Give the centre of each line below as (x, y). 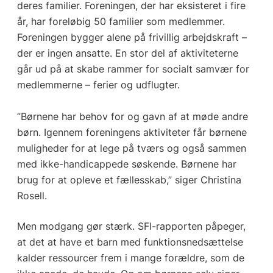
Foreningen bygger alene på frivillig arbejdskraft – (132, 37)
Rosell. (32, 196)
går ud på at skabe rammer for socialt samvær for (133, 69)
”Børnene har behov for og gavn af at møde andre (132, 117)
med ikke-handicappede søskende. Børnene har (126, 164)
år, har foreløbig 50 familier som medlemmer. (121, 22)
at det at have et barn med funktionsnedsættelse (130, 242)
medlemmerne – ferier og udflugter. (98, 85)
